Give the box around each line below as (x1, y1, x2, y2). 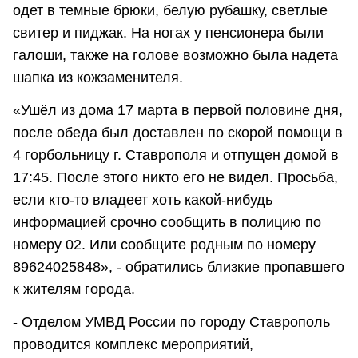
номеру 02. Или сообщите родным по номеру (13, 236, 316, 253)
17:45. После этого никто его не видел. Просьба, (13, 169, 338, 185)
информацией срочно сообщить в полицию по (13, 213, 321, 230)
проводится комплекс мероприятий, (13, 336, 253, 353)
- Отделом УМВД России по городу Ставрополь (13, 314, 330, 331)
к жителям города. (13, 280, 135, 297)
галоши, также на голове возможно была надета (13, 46, 338, 63)
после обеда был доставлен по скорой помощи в (13, 124, 343, 141)
